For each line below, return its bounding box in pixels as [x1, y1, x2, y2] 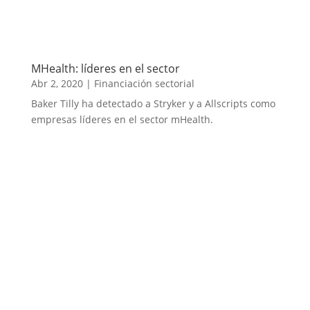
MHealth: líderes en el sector [30, 61, 180, 77]
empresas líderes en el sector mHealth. [30, 113, 213, 127]
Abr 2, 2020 [30, 77, 83, 91]
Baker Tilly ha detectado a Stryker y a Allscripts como [30, 97, 275, 111]
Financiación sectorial [93, 77, 194, 91]
